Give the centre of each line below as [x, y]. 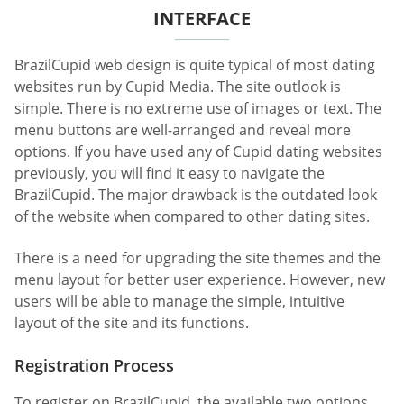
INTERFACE [202, 19]
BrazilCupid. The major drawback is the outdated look [196, 195]
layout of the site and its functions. [132, 322]
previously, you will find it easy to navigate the [170, 174]
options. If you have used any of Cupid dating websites [198, 152]
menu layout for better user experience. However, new [200, 279]
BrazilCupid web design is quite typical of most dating [195, 65]
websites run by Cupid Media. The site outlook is [178, 87]
